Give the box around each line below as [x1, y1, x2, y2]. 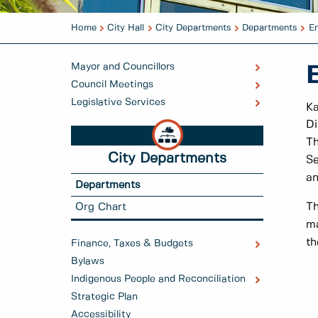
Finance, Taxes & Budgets [71, 238, 193, 248]
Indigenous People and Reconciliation [71, 273, 246, 284]
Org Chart [75, 202, 127, 213]
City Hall [107, 23, 145, 33]
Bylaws [71, 256, 104, 266]
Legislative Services [71, 97, 165, 108]
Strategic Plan [71, 291, 138, 302]
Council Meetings [71, 79, 153, 90]
